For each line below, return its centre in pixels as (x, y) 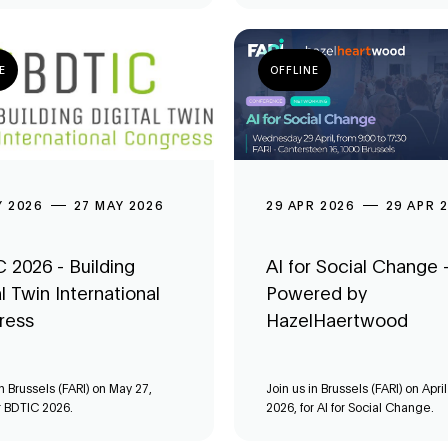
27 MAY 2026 (118, 205)
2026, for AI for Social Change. (350, 407)
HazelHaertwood (337, 320)
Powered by (316, 293)
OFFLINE (294, 69)
